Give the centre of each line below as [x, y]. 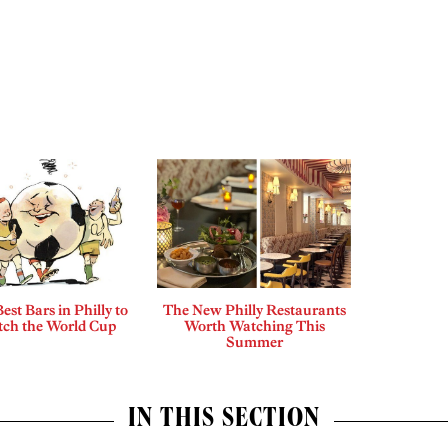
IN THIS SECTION [224, 421]
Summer [254, 342]
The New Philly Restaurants [254, 310]
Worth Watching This [254, 326]
